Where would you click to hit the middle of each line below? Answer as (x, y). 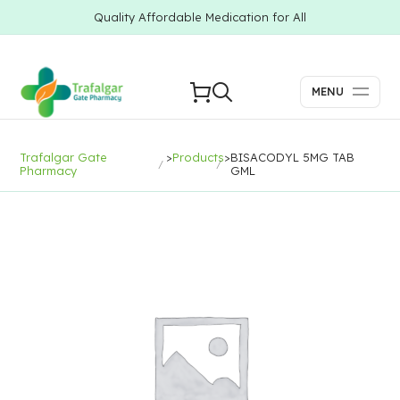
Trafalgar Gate (64, 157)
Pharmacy (49, 171)
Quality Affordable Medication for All (200, 17)
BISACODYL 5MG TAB (292, 157)
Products (198, 157)
